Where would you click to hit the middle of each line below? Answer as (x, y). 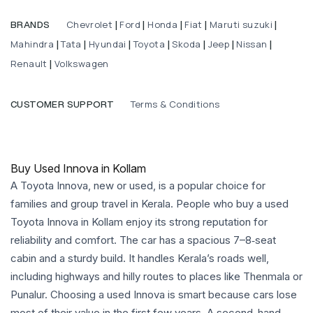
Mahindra (34, 44)
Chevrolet (88, 24)
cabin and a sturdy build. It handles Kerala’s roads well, (140, 258)
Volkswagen (81, 63)
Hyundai (108, 44)
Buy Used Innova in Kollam (78, 168)
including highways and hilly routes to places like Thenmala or (156, 276)
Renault (30, 63)
